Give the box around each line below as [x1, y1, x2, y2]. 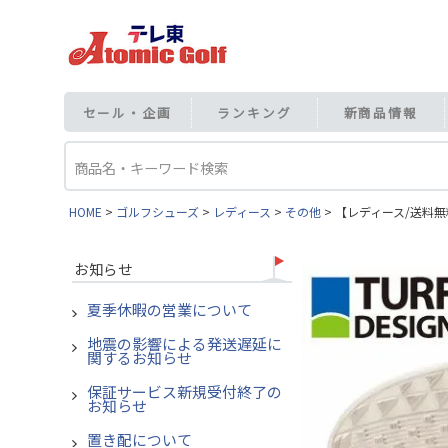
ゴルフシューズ [116, 203, 199, 221]
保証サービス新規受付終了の [87, 381, 282, 403]
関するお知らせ [87, 347, 192, 369]
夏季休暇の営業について [87, 299, 252, 321]
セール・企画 [82, 103, 172, 122]
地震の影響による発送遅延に [87, 333, 282, 355]
